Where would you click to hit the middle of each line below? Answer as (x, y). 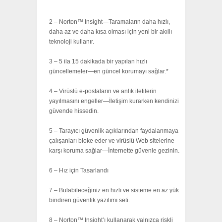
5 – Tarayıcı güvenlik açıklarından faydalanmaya (114, 131)
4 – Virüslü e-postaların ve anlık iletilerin (103, 91)
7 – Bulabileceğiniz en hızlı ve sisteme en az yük (114, 191)
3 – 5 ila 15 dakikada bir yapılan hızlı (98, 62)
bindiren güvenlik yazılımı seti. (89, 200)
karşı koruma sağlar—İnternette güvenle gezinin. (114, 151)
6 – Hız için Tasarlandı (79, 171)
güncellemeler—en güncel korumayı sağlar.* (109, 72)
